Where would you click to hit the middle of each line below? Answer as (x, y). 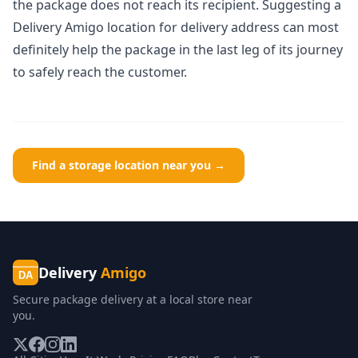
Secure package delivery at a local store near (133, 299)
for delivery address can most (247, 27)
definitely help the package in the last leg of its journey (178, 50)
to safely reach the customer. (100, 72)
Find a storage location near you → (129, 165)
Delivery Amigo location (84, 27)
